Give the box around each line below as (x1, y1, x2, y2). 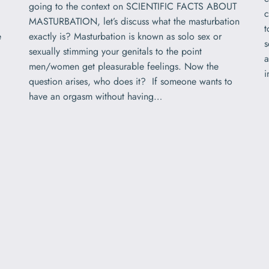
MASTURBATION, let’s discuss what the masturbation (29, 14, 240, 28)
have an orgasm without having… (29, 89, 162, 103)
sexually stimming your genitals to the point (29, 44, 202, 58)
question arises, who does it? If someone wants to (29, 74, 232, 88)
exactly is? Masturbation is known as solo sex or (29, 29, 222, 43)
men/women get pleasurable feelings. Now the (29, 59, 219, 73)
